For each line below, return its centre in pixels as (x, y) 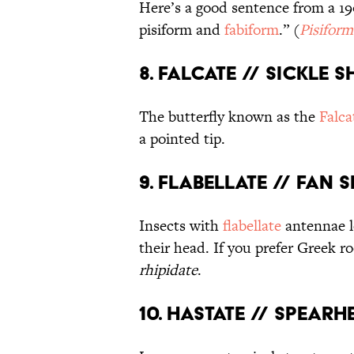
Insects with (181, 226)
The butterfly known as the (229, 117)
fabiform (252, 30)
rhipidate (168, 270)
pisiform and (182, 30)
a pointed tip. (182, 139)
